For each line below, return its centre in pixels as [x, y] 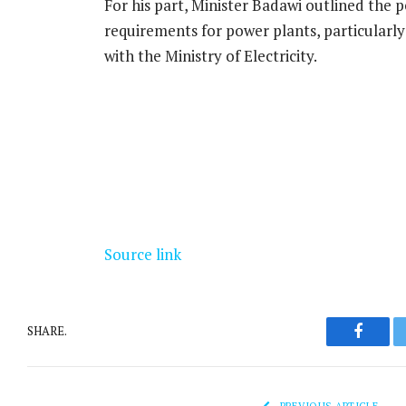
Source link [142, 254]
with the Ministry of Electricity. [210, 56]
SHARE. [47, 331]
